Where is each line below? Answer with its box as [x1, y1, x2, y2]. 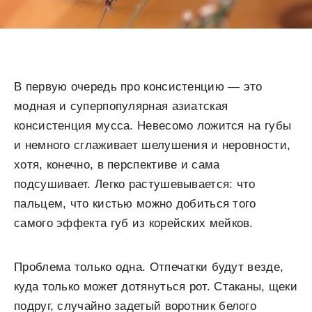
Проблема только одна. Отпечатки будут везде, [14, 260, 284, 274]
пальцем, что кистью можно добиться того [14, 197, 256, 210]
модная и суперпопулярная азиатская [14, 100, 228, 113]
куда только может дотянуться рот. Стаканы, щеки [14, 280, 298, 293]
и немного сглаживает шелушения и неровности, [14, 139, 291, 152]
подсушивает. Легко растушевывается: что [14, 178, 256, 191]
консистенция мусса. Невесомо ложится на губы [14, 119, 292, 132]
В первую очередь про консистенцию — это [14, 80, 263, 93]
